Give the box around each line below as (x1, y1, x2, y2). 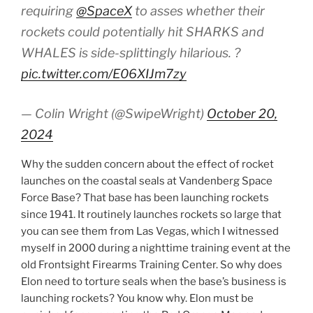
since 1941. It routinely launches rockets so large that (21, 208, 282, 221)
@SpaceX (76, 3, 132, 19)
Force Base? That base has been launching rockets (21, 191, 269, 205)
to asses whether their (132, 3, 265, 19)
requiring (21, 3, 76, 19)
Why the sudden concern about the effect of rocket (21, 158, 274, 171)
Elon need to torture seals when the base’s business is (21, 275, 286, 289)
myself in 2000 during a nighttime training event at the (21, 242, 291, 255)
